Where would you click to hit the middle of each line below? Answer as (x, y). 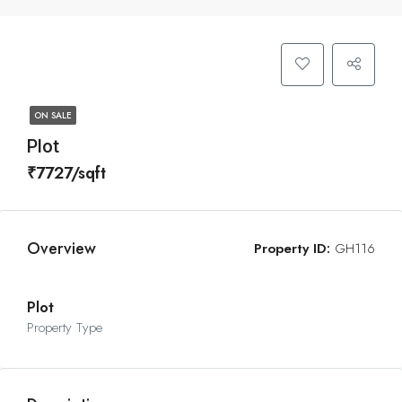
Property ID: (292, 249)
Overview (61, 249)
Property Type (65, 328)
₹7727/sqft (66, 173)
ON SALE (53, 115)
